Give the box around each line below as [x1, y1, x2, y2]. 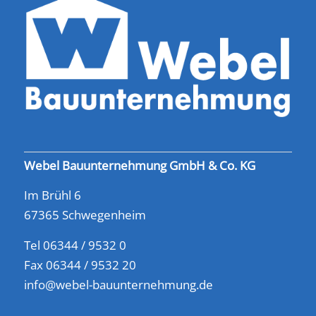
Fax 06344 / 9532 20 [23, 256, 136, 273]
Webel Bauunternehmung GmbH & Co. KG [23, 157, 255, 174]
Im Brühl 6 [23, 187, 81, 204]
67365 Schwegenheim [23, 207, 146, 224]
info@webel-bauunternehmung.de [23, 276, 213, 293]
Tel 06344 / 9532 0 [23, 236, 126, 253]
